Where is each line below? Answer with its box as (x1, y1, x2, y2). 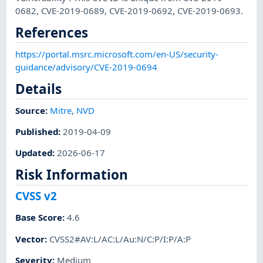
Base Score (15, 211, 63, 224)
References (15, 23, 89, 42)
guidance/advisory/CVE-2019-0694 (15, 60, 158, 73)
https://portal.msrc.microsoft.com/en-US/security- (15, 48, 219, 60)
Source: (15, 104, 50, 116)
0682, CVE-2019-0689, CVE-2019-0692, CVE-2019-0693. (15, 4, 244, 16)
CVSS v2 (15, 188, 58, 203)
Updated (15, 147, 53, 159)
